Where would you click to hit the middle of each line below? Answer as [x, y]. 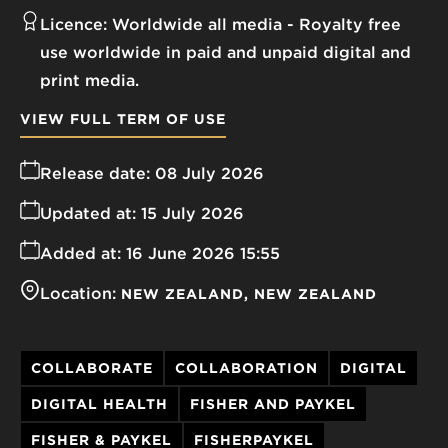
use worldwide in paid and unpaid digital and [225, 52]
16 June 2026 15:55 [203, 253]
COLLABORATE [92, 367]
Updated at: [88, 213]
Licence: [73, 24]
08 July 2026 [209, 173]
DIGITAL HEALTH [99, 403]
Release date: [95, 173]
